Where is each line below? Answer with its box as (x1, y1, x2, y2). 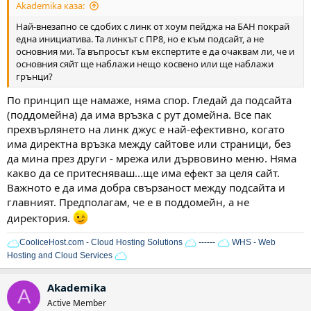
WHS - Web (229, 237, 276, 248)
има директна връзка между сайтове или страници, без (7, 136, 291, 151)
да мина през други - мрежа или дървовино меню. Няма (7, 151, 296, 165)
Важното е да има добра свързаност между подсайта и (7, 180, 285, 194)
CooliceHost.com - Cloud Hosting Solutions (19, 237, 183, 248)
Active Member (47, 296, 106, 309)
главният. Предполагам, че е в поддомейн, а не (7, 194, 249, 209)
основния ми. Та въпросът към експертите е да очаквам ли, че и (16, 45, 294, 58)
